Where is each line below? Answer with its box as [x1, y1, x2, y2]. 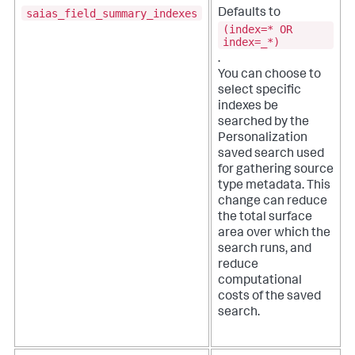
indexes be [218, 100, 278, 113]
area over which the [218, 227, 330, 240]
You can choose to [218, 68, 321, 82]
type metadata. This [218, 179, 330, 193]
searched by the [218, 116, 309, 129]
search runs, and [218, 242, 311, 256]
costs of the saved [218, 290, 321, 303]
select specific [218, 84, 301, 97]
